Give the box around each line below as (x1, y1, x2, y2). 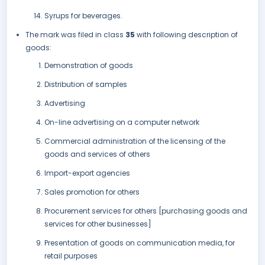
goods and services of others (44, 149, 150, 160)
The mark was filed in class (25, 30, 125, 40)
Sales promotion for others (44, 187, 140, 198)
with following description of (137, 30, 238, 40)
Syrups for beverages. (44, 11, 122, 21)
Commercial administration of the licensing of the (44, 136, 225, 147)
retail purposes (44, 251, 98, 261)
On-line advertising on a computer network (44, 117, 199, 128)
